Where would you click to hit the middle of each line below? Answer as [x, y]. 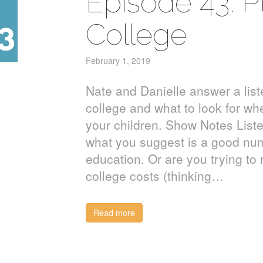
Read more [114, 213]
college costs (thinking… [154, 176]
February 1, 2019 [118, 60]
